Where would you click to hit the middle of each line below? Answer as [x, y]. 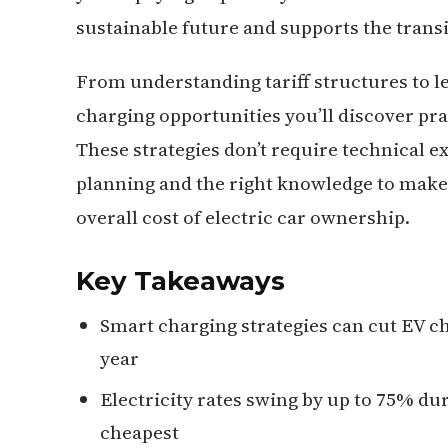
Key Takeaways [180, 281]
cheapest [139, 432]
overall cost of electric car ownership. [243, 217]
